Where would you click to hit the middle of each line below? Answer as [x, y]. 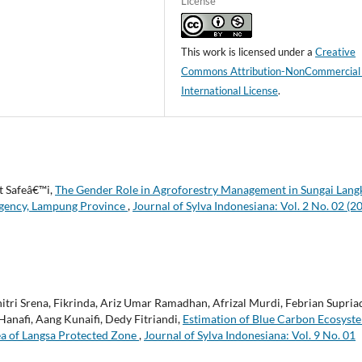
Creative [336, 51]
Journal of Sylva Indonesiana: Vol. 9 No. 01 [250, 335]
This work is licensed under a [248, 51]
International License [230, 90]
